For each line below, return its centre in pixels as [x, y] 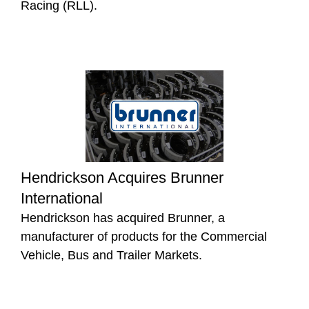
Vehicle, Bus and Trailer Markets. [111, 255]
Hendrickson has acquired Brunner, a [123, 218]
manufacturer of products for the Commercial [144, 236]
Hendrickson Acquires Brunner [122, 177]
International [62, 198]
